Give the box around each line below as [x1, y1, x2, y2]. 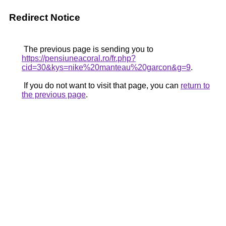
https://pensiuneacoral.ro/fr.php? [22, 54, 136, 63]
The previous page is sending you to [22, 45, 153, 53]
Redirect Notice [9, 12, 80, 23]
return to [181, 81, 210, 90]
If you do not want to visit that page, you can [22, 81, 181, 90]
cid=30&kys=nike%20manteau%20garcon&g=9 [22, 63, 191, 72]
